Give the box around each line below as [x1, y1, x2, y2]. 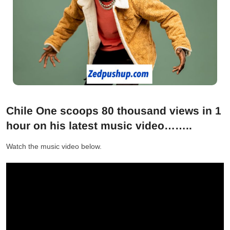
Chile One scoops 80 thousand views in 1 [6, 104, 221, 117]
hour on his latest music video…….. [6, 119, 192, 131]
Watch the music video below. [6, 142, 102, 150]
